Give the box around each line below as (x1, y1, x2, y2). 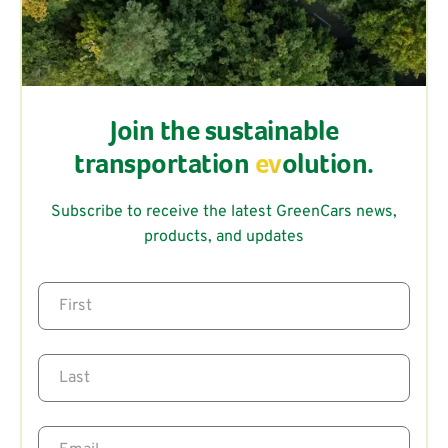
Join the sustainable (110, 119, 338, 148)
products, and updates (144, 226, 304, 247)
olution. (281, 152, 374, 181)
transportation (74, 152, 255, 181)
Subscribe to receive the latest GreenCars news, (51, 201, 397, 222)
